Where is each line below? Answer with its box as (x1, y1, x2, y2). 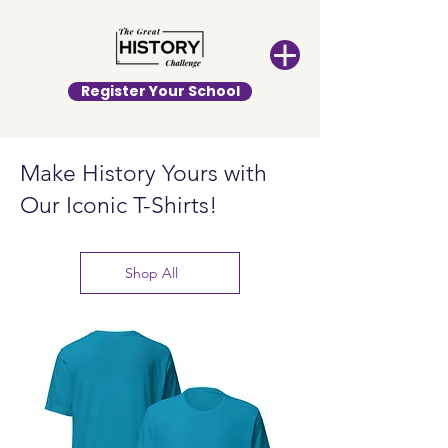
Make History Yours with (20, 160, 267, 187)
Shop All (124, 264, 178, 282)
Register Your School (80, 81, 240, 101)
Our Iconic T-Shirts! (20, 192, 218, 219)
